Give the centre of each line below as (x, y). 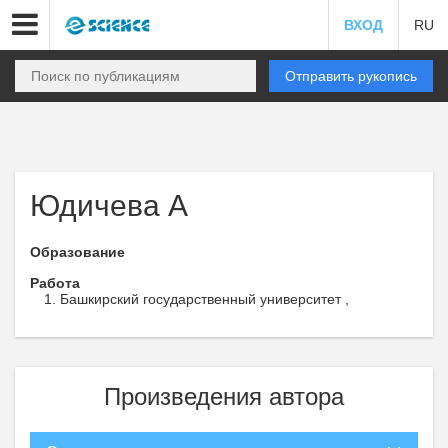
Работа (55, 283)
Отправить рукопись (351, 76)
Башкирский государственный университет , (204, 299)
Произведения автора (224, 396)
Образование (77, 252)
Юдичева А (109, 205)
